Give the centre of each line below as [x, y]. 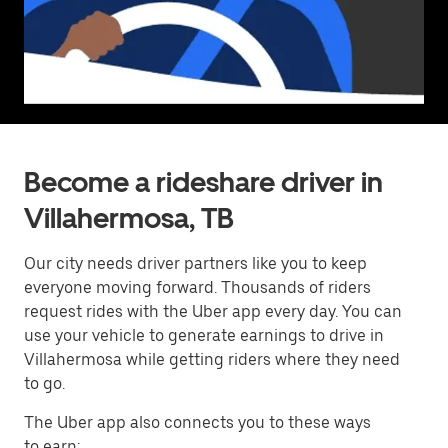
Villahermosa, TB [129, 218]
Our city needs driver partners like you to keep [195, 263]
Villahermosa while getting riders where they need [212, 359]
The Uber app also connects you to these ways [197, 422]
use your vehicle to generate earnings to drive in [204, 335]
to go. [44, 383]
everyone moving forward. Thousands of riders [197, 287]
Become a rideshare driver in [203, 182]
